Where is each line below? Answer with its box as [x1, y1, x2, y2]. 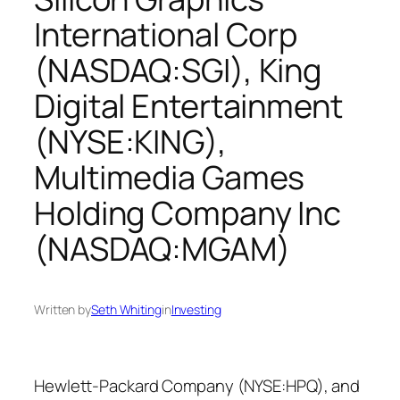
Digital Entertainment [34, 83, 343, 128]
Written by [34, 301, 91, 319]
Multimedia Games [34, 154, 305, 199]
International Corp [34, 12, 298, 56]
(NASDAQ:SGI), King [34, 47, 322, 92]
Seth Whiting [91, 301, 162, 319]
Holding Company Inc [34, 190, 342, 235]
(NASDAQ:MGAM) [34, 226, 290, 271]
